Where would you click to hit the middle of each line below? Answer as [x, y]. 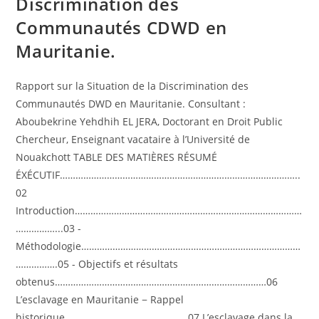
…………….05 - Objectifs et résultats [97, 263]
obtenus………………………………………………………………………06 [147, 281]
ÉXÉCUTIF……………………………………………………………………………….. [158, 174]
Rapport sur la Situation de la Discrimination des [132, 85]
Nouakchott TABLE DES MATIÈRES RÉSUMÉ [117, 157]
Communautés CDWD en [121, 27]
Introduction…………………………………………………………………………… [159, 210]
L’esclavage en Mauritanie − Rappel [100, 299]
